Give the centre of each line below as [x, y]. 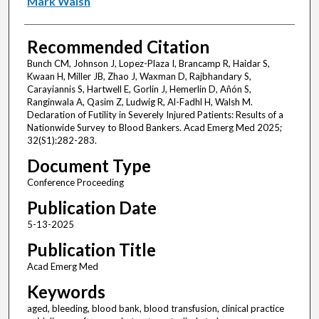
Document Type [89, 166]
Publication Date [91, 208]
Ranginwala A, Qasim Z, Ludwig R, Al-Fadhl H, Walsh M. [140, 102]
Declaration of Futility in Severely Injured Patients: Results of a [155, 115]
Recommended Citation [118, 47]
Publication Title [91, 250]
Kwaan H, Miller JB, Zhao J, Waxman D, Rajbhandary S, [139, 77]
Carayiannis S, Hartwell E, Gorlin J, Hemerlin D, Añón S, [139, 89]
